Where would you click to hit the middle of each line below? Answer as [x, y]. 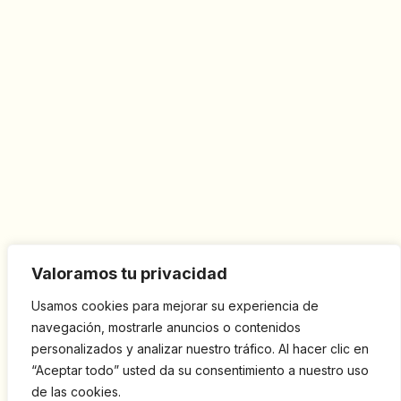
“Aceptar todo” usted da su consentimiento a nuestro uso [200, 370]
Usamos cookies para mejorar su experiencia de [175, 306]
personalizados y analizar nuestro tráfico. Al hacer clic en [200, 349]
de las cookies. [76, 392]
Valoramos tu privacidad [129, 273]
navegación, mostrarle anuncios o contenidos [166, 327]
